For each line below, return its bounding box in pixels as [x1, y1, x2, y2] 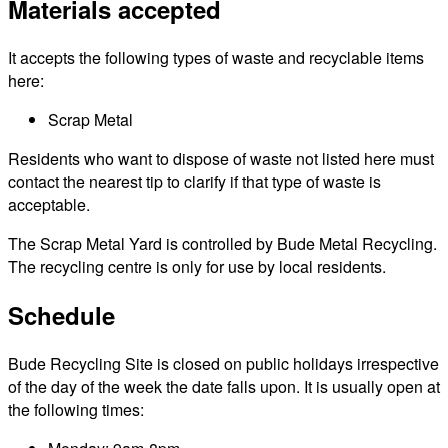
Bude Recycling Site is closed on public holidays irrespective [8, 351, 439, 375]
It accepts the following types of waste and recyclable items [8, 45, 424, 69]
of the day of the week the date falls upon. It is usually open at [8, 374, 440, 398]
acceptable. [8, 192, 90, 216]
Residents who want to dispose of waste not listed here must [8, 146, 434, 170]
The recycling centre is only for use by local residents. [8, 254, 386, 278]
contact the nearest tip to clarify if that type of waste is [8, 169, 381, 193]
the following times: [8, 397, 144, 421]
